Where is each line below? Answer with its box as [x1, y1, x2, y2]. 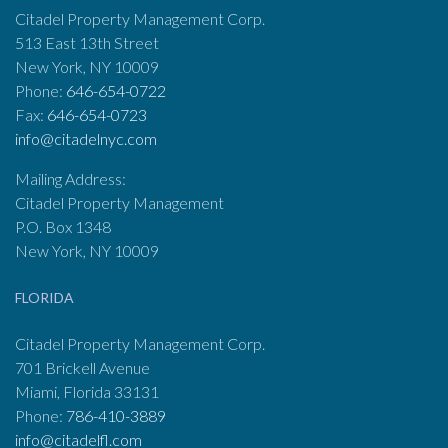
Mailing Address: [15, 168, 126, 188]
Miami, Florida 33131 [15, 381, 159, 401]
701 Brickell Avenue [15, 357, 150, 377]
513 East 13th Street [15, 32, 159, 52]
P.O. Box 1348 [15, 216, 111, 236]
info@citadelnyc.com [15, 128, 157, 148]
